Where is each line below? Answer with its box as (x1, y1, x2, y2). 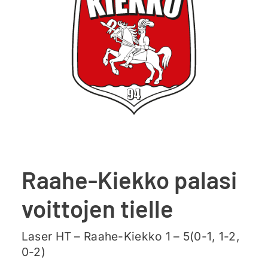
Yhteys (22, 81, 64, 98)
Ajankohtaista (22, 8, 109, 25)
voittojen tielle (21, 194, 173, 223)
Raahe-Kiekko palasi (21, 165, 237, 194)
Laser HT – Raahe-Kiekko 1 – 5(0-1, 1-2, (21, 229, 240, 244)
